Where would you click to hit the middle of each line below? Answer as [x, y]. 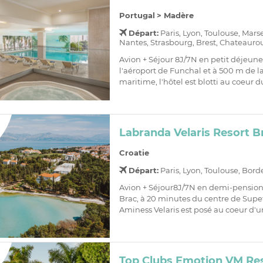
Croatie [134, 153]
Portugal [137, 15]
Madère [178, 15]
